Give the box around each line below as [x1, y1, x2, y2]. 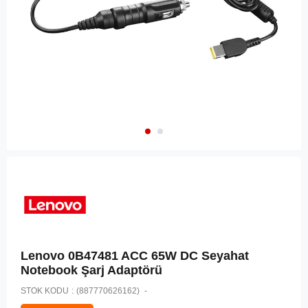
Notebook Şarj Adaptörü [21, 263, 162, 278]
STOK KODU [21, 286, 69, 296]
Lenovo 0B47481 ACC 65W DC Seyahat [21, 249, 249, 263]
